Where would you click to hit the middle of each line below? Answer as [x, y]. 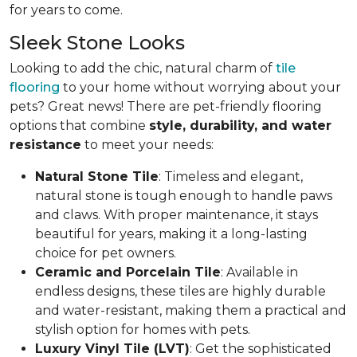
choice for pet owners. [106, 253]
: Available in [259, 272]
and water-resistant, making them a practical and [191, 310]
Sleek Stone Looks [97, 42]
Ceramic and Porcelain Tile [128, 272]
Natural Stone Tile [97, 176]
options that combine [79, 125]
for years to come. [66, 10]
